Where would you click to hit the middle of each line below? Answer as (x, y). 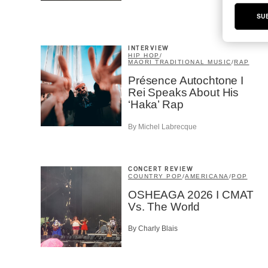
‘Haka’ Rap (156, 105)
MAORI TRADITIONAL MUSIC (180, 62)
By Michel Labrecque (162, 127)
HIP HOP (144, 56)
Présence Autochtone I (186, 81)
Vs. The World (164, 206)
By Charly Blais (153, 229)
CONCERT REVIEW (161, 169)
